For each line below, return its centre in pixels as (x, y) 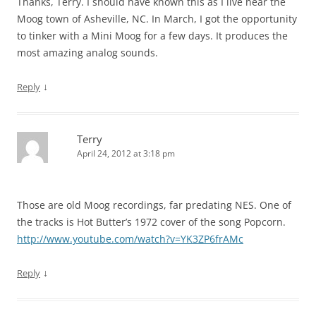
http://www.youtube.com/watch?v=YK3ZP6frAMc (130, 239)
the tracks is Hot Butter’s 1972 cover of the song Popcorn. (151, 222)
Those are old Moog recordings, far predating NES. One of (154, 205)
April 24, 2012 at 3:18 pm (126, 154)
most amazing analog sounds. (87, 53)
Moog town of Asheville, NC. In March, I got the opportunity (157, 19)
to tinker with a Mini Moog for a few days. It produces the (152, 36)
